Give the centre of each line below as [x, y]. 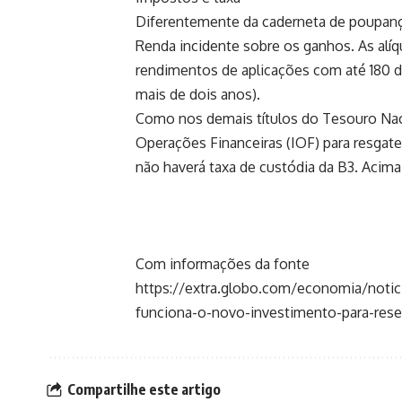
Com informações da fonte [223, 263]
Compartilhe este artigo [144, 390]
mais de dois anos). [198, 94]
